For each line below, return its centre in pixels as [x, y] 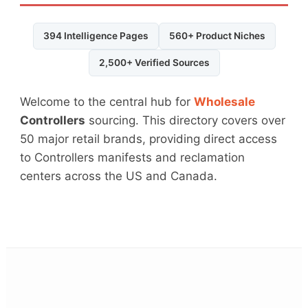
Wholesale [225, 102]
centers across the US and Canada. [119, 176]
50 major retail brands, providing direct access [149, 139]
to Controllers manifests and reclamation [133, 158]
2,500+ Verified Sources [154, 63]
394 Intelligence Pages [96, 36]
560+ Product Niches [217, 36]
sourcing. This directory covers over [186, 121]
